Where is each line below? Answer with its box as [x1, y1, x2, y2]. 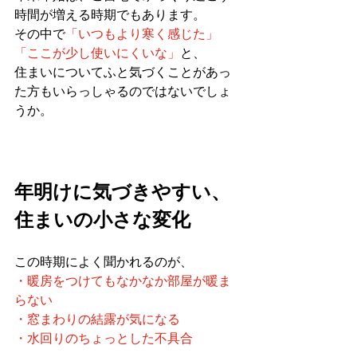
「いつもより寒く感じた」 [65, 26, 218, 41]
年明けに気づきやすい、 [14, 181, 230, 202]
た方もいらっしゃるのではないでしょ [14, 84, 231, 99]
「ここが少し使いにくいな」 [14, 45, 180, 61]
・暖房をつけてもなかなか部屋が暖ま [14, 273, 231, 288]
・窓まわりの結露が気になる [14, 312, 180, 327]
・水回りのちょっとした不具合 [14, 331, 193, 346]
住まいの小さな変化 [14, 209, 190, 230]
